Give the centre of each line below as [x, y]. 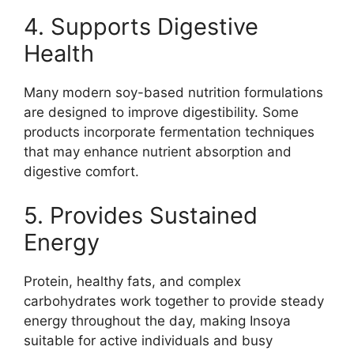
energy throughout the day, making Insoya [157, 320]
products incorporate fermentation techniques [169, 132]
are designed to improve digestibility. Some [161, 113]
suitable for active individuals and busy [148, 340]
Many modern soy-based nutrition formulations [173, 93]
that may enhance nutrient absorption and [158, 152]
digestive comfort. [81, 172]
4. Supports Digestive [141, 27]
